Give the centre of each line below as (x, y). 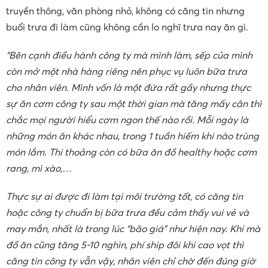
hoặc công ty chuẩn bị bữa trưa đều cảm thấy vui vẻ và (127, 213)
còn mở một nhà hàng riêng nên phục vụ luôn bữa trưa (127, 71)
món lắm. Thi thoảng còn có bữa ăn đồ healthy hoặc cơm (131, 152)
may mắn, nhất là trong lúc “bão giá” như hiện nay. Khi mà (133, 229)
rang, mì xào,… (39, 168)
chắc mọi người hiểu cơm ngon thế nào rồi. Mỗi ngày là (127, 120)
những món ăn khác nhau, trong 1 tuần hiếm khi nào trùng (133, 136)
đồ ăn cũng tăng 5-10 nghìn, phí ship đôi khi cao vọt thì (125, 245)
